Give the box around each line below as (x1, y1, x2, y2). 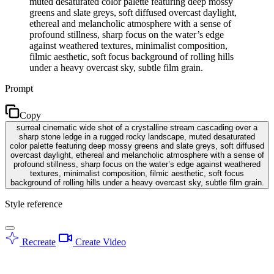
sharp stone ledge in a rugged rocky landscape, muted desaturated (19, 131, 255, 141)
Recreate (20, 236, 56, 247)
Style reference (5, 198, 62, 209)
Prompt (5, 83, 33, 94)
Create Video (73, 236, 126, 247)
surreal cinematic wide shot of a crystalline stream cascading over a (17, 122, 257, 132)
